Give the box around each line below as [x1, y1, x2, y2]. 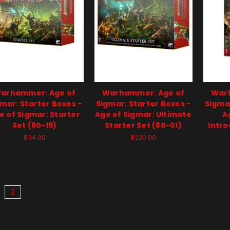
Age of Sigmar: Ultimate [95, 109, 191, 120]
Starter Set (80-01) [105, 120, 182, 131]
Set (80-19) [12, 120, 57, 131]
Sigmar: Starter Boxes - [95, 99, 191, 109]
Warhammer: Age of [102, 88, 185, 99]
